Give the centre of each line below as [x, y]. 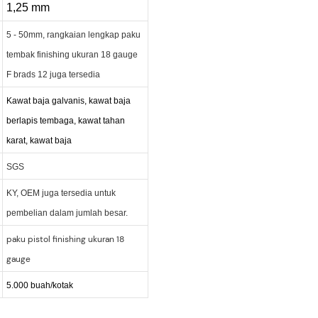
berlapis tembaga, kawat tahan [65, 120]
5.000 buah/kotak [39, 285]
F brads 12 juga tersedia [53, 74]
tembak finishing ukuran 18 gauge [72, 54]
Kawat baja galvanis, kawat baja [68, 100]
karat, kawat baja [39, 140]
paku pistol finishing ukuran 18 [65, 239]
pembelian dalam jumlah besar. [67, 213]
